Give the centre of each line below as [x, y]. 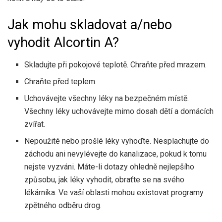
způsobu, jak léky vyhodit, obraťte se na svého [105, 179]
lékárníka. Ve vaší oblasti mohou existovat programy [114, 192]
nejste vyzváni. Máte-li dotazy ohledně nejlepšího [110, 166]
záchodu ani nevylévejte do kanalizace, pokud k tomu [116, 154]
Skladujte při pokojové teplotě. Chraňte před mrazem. [116, 64]
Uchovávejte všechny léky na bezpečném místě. [107, 98]
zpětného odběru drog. [63, 205]
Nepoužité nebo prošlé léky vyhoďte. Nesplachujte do [117, 141]
